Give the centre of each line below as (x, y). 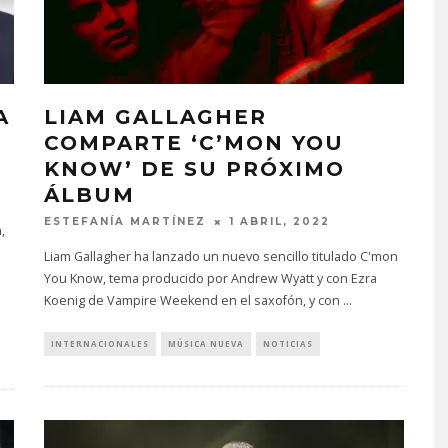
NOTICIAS (288, 344)
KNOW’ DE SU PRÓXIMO (194, 169)
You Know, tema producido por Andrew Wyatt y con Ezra (210, 279)
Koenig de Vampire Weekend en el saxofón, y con (193, 301)
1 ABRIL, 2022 (280, 222)
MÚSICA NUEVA (206, 344)
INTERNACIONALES (100, 344)
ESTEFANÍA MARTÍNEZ (125, 222)
